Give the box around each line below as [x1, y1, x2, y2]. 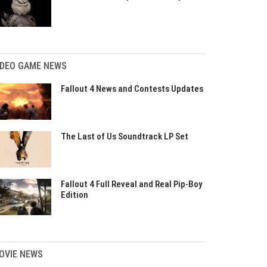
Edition [61, 190, 88, 200]
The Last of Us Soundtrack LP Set [61, 131, 188, 142]
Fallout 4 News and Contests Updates [61, 83, 203, 94]
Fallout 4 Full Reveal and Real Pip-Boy [61, 179, 202, 190]
